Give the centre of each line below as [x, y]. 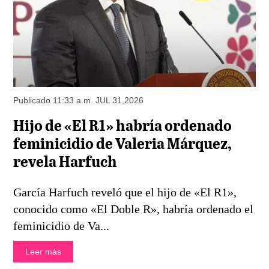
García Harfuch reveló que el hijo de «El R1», [125, 192]
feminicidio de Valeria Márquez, [123, 144]
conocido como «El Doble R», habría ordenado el [134, 209]
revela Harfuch [65, 162]
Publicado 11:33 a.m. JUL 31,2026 [79, 100]
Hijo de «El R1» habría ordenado [123, 126]
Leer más [44, 252]
